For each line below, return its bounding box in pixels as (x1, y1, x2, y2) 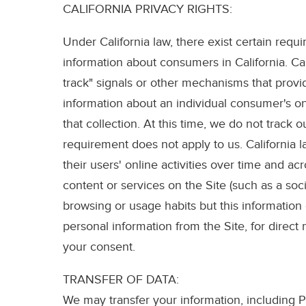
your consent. (63, 240, 135, 255)
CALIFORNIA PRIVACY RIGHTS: (63, 2, 232, 17)
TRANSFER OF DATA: (63, 273, 179, 288)
